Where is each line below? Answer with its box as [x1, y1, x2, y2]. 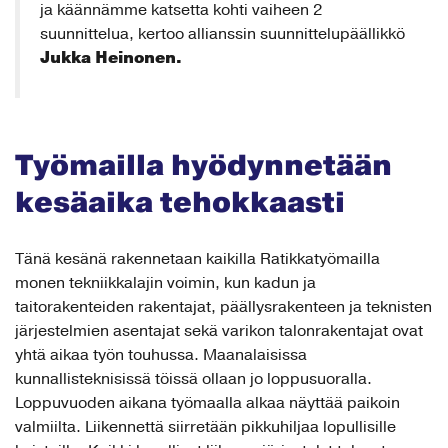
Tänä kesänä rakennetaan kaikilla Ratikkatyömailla [15, 248, 380, 269]
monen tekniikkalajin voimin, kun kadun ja [15, 272, 316, 293]
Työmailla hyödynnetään [15, 146, 392, 185]
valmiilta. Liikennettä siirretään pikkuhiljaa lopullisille [15, 416, 396, 437]
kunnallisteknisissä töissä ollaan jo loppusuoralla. [15, 368, 372, 389]
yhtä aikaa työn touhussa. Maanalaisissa [15, 344, 307, 365]
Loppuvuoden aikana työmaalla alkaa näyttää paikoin [15, 392, 400, 413]
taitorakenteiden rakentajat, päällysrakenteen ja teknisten [15, 296, 432, 317]
